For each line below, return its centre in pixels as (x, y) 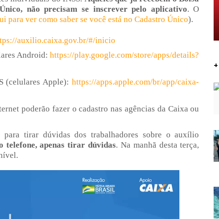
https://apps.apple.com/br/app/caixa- (136, 82)
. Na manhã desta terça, (158, 145)
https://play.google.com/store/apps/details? (125, 55)
